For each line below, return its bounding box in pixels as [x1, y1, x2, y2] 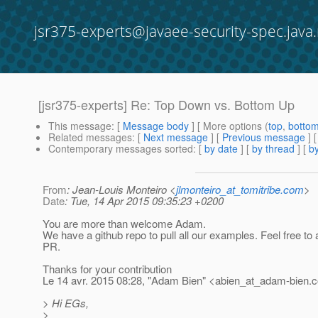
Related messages [48, 130, 132, 145]
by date [204, 141, 238, 156]
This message [48, 119, 111, 133]
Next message [143, 130, 208, 145]
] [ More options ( [189, 119, 268, 133]
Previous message [222, 130, 305, 145]
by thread [252, 141, 295, 156]
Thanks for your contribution [43, 261, 172, 277]
